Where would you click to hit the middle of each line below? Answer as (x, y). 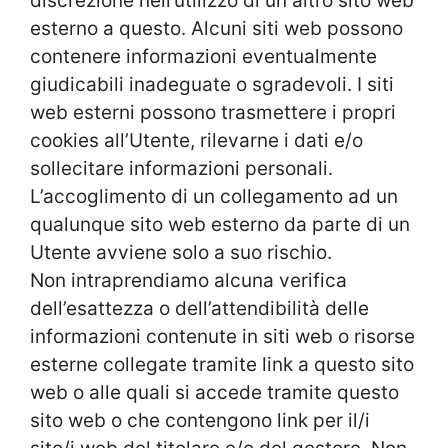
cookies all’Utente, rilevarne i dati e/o (196, 140)
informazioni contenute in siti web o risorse (222, 336)
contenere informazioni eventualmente (203, 56)
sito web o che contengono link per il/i (200, 420)
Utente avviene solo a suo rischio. (181, 252)
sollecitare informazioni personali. (181, 168)
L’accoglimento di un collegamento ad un (214, 196)
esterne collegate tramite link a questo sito (222, 364)
